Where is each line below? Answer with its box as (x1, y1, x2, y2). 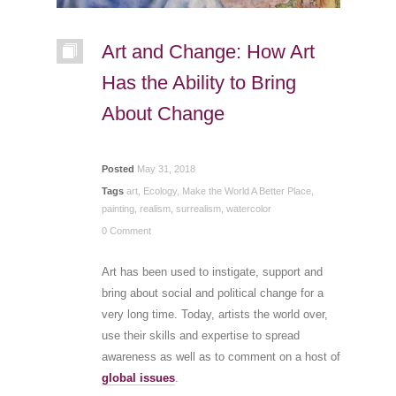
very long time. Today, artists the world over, (101, 307, 328, 321)
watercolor (225, 202, 271, 214)
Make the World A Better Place (181, 185, 311, 196)
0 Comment (101, 225, 151, 236)
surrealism (175, 202, 221, 214)
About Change (101, 102, 225, 125)
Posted (101, 163, 137, 174)
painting (101, 202, 134, 214)
